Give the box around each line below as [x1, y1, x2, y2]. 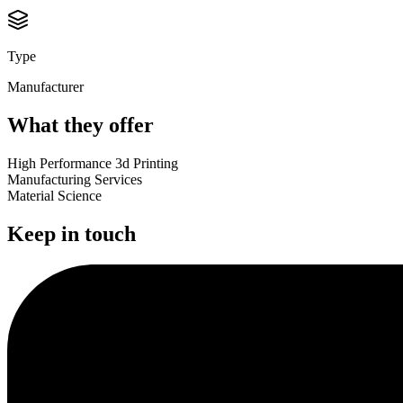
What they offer [7, 113, 154, 138]
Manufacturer [7, 79, 84, 95]
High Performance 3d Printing [7, 156, 178, 172]
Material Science [7, 188, 102, 204]
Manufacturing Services [7, 172, 142, 188]
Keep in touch [7, 222, 136, 246]
